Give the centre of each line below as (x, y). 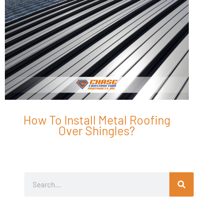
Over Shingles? (97, 130)
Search (35, 178)
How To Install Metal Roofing (97, 119)
